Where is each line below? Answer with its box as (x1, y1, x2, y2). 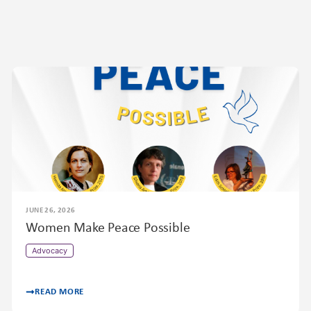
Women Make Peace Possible (26, 221, 190, 236)
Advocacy (32, 246, 68, 256)
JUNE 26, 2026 (26, 207, 76, 215)
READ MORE (35, 287, 84, 297)
